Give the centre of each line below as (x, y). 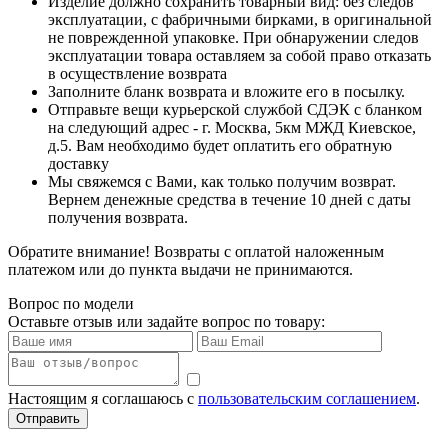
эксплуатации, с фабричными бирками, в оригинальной (240, 19)
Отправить (48, 418)
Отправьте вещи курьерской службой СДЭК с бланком (235, 109)
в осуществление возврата (137, 73)
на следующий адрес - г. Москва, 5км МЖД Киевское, (232, 127)
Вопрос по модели (71, 303)
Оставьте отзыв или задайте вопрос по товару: (166, 321)
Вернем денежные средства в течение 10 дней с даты (229, 199)
